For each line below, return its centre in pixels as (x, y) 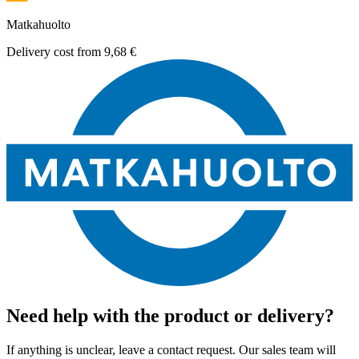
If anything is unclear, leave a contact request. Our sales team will (171, 349)
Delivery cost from (55, 51)
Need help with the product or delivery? (170, 315)
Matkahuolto (38, 24)
